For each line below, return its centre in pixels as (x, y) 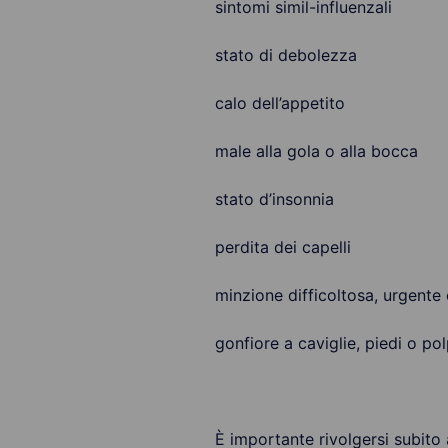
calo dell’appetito (279, 103)
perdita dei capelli (282, 247)
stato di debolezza (285, 55)
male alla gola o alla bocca (316, 151)
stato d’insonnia (274, 199)
